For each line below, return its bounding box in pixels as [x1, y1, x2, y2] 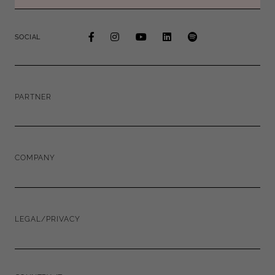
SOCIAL [15, 33, 41, 42]
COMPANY [15, 153, 55, 163]
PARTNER [15, 92, 52, 101]
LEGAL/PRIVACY [15, 214, 80, 223]
